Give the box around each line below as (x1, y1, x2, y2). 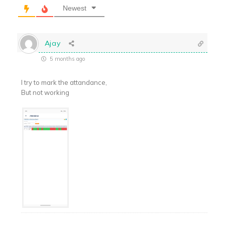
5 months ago (48, 55, 85, 62)
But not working (21, 88, 69, 96)
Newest (62, 4, 86, 12)
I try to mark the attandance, (21, 78, 107, 86)
